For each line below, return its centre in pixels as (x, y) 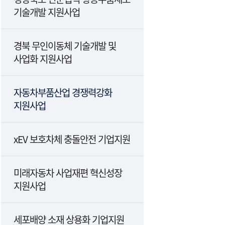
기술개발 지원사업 (47, 12)
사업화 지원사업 (43, 59)
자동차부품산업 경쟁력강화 (63, 92)
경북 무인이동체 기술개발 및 (65, 45)
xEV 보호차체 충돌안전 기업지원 (72, 139)
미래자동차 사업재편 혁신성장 (68, 173)
